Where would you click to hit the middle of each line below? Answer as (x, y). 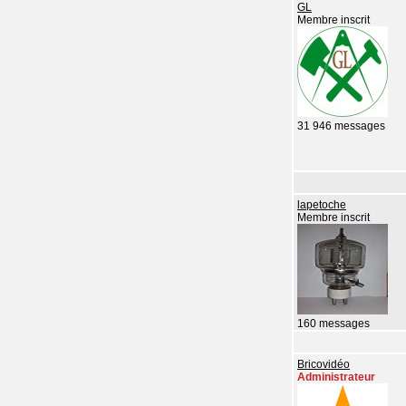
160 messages (333, 324)
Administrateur (336, 377)
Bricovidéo (324, 365)
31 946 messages (341, 126)
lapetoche (322, 205)
